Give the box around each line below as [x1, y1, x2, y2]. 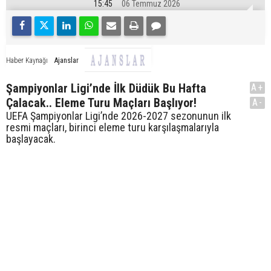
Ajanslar [54, 55, 79, 65]
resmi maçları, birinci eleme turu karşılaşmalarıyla [6, 121, 219, 134]
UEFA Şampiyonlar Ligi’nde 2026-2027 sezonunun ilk [6, 109, 231, 123]
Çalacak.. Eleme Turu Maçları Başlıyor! [6, 96, 197, 111]
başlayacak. [6, 132, 56, 146]
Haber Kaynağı [6, 56, 48, 65]
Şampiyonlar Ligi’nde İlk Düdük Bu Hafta [6, 81, 206, 96]
